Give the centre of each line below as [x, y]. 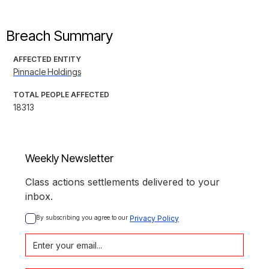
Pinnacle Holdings [47, 72]
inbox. [39, 197]
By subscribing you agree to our [83, 218]
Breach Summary [59, 36]
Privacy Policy [154, 219]
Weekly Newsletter [69, 159]
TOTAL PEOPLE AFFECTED [61, 95]
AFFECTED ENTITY [47, 59]
